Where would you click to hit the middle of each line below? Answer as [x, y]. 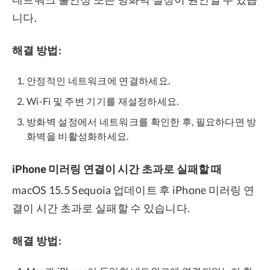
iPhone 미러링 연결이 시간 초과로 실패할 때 [117, 169]
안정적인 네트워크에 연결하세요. [99, 80]
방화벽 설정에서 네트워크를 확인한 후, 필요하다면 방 [142, 121]
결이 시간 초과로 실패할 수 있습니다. [101, 208]
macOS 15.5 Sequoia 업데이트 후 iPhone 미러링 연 [133, 190]
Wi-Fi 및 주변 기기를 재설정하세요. [103, 101]
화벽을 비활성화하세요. [78, 136]
